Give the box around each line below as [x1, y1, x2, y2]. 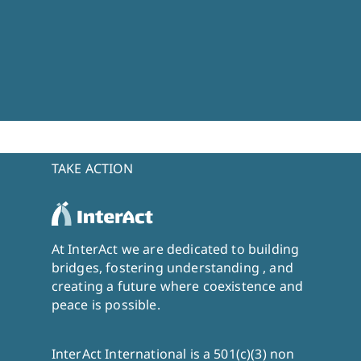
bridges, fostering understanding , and [51, 259, 293, 276]
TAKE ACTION [51, 160, 134, 177]
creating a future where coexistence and [51, 277, 304, 295]
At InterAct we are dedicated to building [51, 240, 300, 258]
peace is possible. [51, 296, 160, 313]
